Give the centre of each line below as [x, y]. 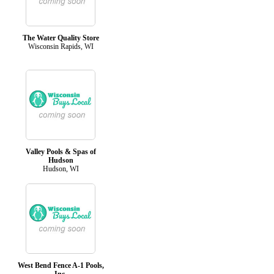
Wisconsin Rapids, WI [61, 46]
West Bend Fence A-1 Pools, [61, 265]
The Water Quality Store [61, 38]
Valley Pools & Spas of [61, 151]
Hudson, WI [61, 168]
